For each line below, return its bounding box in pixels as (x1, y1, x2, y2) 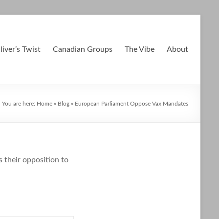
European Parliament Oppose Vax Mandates (75, 101, 188, 107)
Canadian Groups (53, 45, 112, 53)
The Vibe (125, 45, 154, 53)
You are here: (2, 101, 37, 107)
